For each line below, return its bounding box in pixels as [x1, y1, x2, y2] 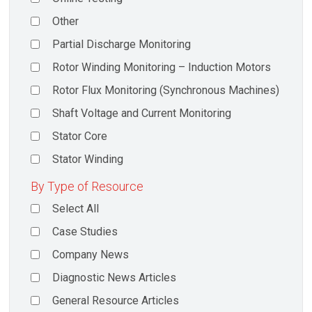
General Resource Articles [52, 293, 180, 307]
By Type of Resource [31, 178, 143, 194]
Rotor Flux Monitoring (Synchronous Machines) [52, 84, 280, 97]
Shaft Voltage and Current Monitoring [52, 107, 232, 120]
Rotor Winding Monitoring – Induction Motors [52, 61, 272, 75]
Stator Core [52, 130, 108, 143]
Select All [52, 201, 100, 215]
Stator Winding [52, 153, 124, 166]
